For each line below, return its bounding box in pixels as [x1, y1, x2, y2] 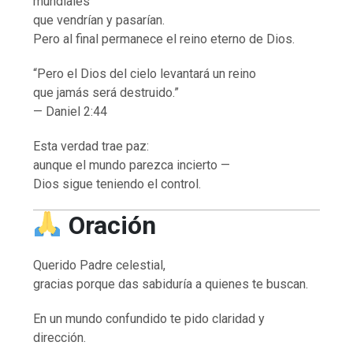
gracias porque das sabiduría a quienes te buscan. [33, 276, 309, 292]
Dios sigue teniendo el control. [33, 176, 202, 191]
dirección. [33, 329, 87, 345]
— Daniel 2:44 [33, 103, 108, 119]
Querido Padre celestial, [33, 257, 166, 273]
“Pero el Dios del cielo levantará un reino [33, 65, 257, 81]
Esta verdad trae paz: [33, 138, 150, 154]
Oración [68, 210, 156, 240]
